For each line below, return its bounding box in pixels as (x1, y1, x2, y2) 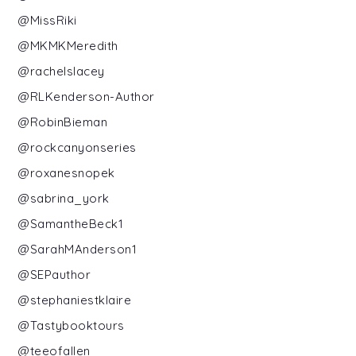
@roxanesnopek (17, 164, 115, 180)
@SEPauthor (17, 266, 91, 282)
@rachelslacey (17, 63, 105, 79)
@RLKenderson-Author (17, 88, 155, 104)
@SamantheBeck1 (17, 215, 124, 231)
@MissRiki (17, 12, 77, 28)
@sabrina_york (17, 190, 110, 206)
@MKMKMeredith (17, 37, 118, 53)
